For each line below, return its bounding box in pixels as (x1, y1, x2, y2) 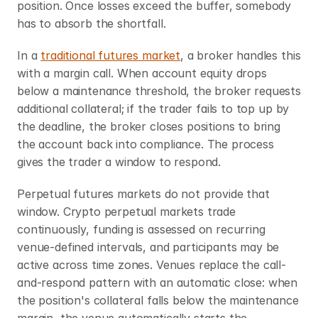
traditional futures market (40, 48, 181, 62)
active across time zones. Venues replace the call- (17, 258, 286, 272)
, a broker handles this (180, 48, 301, 62)
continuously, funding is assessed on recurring (17, 222, 265, 236)
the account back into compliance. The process (17, 137, 274, 151)
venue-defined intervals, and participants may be (17, 240, 280, 254)
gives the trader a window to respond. (17, 155, 221, 169)
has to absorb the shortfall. (17, 16, 166, 31)
